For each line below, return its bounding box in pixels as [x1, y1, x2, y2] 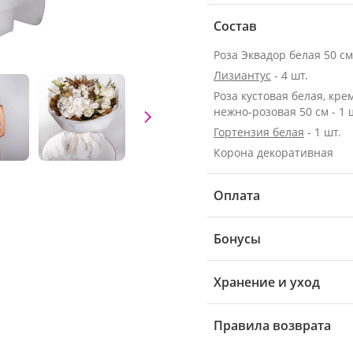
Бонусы [214, 229, 261, 247]
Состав [214, 17, 257, 35]
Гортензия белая [214, 124, 304, 139]
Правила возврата [214, 316, 331, 334]
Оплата [214, 186, 260, 204]
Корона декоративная [214, 144, 333, 160]
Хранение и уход [214, 273, 320, 291]
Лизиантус [214, 67, 271, 83]
